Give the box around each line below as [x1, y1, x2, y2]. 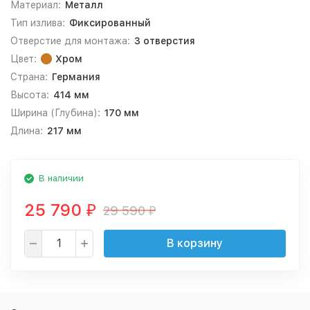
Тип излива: [10, 17, 65, 28]
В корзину [167, 237, 223, 250]
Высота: [10, 89, 49, 100]
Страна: [10, 71, 48, 82]
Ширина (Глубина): [10, 107, 100, 118]
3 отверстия [134, 35, 195, 46]
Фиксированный [69, 17, 151, 28]
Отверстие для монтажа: [10, 35, 130, 46]
